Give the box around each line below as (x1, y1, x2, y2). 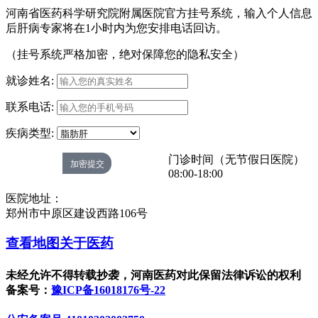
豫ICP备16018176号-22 (51, 283, 165, 296)
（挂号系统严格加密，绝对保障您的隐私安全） (6, 48, 244, 60)
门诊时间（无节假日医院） (168, 153, 305, 165)
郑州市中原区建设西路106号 (6, 207, 148, 219)
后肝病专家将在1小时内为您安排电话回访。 (6, 21, 227, 34)
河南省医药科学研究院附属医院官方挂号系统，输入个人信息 (6, 6, 312, 19)
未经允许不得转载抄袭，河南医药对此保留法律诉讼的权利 (6, 268, 301, 281)
